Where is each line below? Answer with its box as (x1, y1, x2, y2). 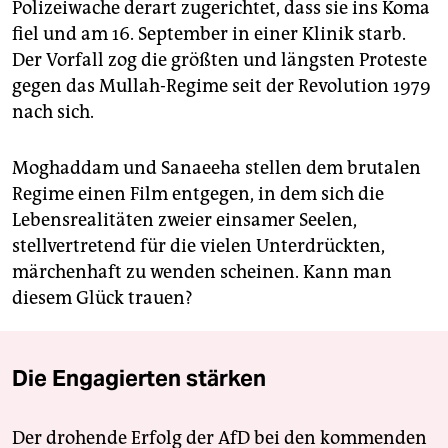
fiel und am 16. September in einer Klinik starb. (12, 23, 406, 46)
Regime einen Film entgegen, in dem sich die (12, 183, 384, 206)
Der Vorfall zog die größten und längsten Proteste (12, 49, 427, 72)
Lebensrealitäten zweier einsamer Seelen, (12, 209, 357, 232)
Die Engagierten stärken (12, 364, 266, 393)
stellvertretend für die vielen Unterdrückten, (12, 235, 385, 258)
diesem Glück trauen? (12, 287, 193, 310)
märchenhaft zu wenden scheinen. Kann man (12, 261, 392, 284)
